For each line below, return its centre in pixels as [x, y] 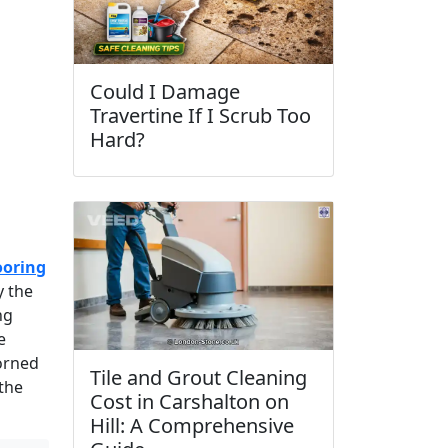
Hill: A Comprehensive [192, 425]
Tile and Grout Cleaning [198, 377]
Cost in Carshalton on [189, 401]
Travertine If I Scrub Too [200, 115]
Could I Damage [165, 91]
